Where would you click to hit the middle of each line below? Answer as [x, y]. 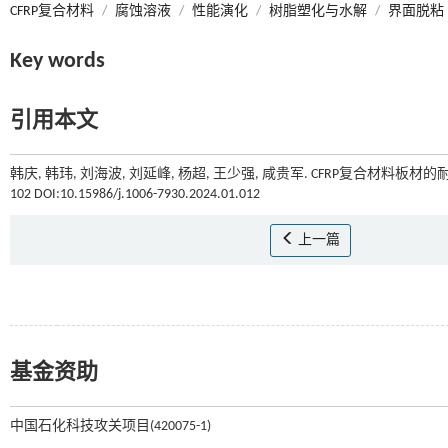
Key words [57, 61]
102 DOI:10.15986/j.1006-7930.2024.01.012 [135, 194]
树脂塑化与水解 [318, 11]
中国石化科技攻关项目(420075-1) [110, 426]
